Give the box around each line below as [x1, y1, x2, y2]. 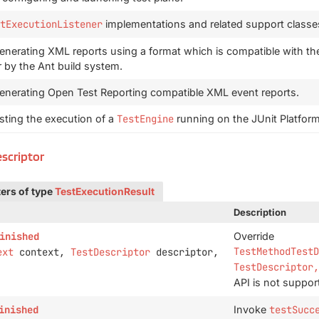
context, [13, 246, 70, 258]
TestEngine [117, 113, 174, 125]
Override [233, 230, 274, 242]
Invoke [233, 303, 269, 315]
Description [233, 206, 286, 218]
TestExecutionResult [55, 186, 155, 197]
